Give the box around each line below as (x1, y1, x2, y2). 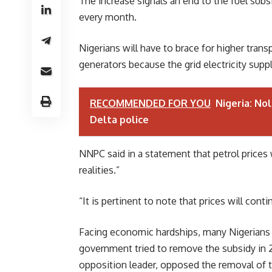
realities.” (79, 164, 120, 177)
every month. (79, 11, 137, 24)
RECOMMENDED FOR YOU (90, 97, 211, 110)
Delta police (90, 114, 149, 126)
